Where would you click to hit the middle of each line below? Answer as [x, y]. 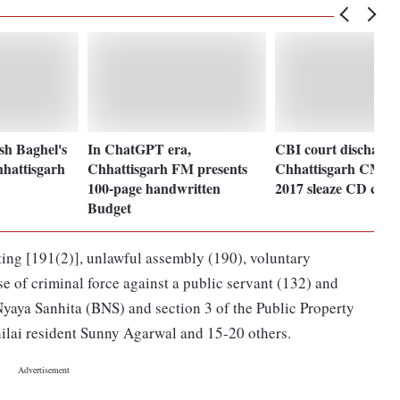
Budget [110, 207]
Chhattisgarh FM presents [168, 168]
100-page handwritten [154, 187]
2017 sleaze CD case [336, 187]
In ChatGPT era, [140, 148]
